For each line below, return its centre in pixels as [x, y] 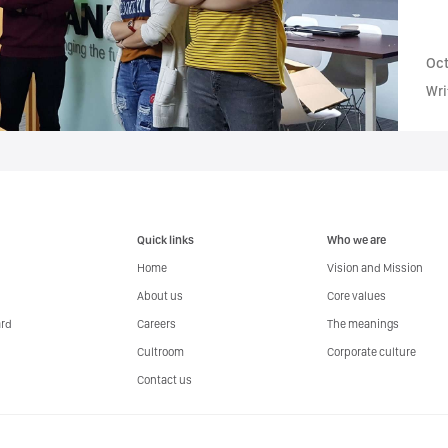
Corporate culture [372, 352]
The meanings [363, 324]
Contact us [165, 380]
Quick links [166, 240]
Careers [157, 324]
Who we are [357, 240]
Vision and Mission [375, 268]
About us [160, 296]
